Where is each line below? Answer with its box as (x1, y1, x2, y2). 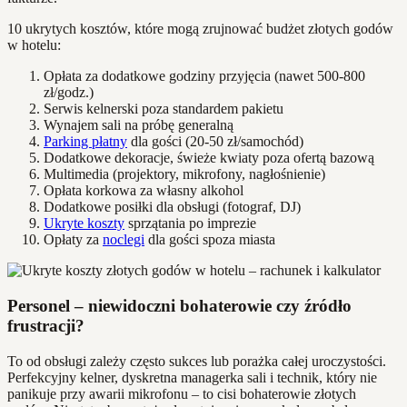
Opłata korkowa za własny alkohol (44, 183, 243, 199)
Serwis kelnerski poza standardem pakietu (44, 101, 283, 117)
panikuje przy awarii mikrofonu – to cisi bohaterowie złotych (7, 385, 356, 402)
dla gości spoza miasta (144, 232, 275, 248)
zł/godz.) (44, 84, 94, 101)
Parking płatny (44, 134, 127, 150)
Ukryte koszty (44, 215, 124, 232)
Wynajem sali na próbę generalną (44, 117, 233, 134)
